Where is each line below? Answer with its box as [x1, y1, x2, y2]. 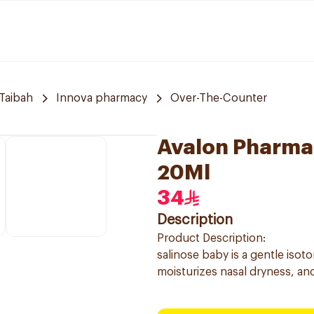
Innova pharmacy [56, 93, 147, 104]
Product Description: [157, 233, 266, 244]
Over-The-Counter [170, 93, 267, 104]
